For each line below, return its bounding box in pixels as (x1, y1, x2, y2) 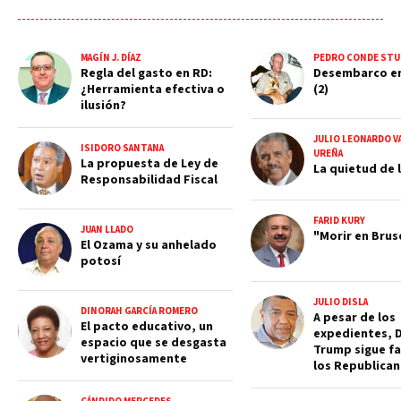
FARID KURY (313, 214, 365, 227)
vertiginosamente (81, 350, 187, 368)
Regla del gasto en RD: (81, 64, 212, 82)
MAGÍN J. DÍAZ (81, 51, 141, 64)
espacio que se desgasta (81, 334, 226, 352)
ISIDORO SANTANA (81, 141, 164, 155)
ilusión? (81, 97, 126, 115)
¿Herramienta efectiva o (81, 81, 225, 98)
